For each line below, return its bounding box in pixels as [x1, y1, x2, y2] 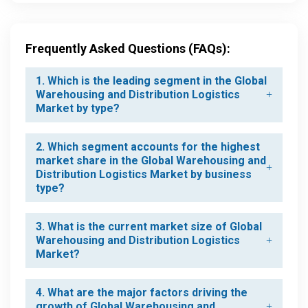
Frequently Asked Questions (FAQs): [25, 41, 230, 56]
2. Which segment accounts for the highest [36, 140, 260, 154]
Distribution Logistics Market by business [36, 168, 252, 181]
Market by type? [36, 102, 120, 115]
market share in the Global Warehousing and [36, 154, 266, 168]
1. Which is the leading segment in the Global [36, 74, 267, 88]
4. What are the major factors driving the [36, 286, 247, 300]
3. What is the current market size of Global [36, 220, 262, 234]
